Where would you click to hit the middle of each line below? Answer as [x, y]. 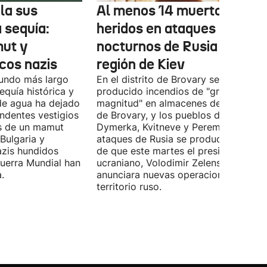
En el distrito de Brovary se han [167, 79]
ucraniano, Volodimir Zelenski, [164, 163]
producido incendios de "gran [163, 91]
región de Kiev [141, 64]
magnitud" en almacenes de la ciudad [181, 103]
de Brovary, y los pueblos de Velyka [177, 115]
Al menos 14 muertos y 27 [178, 11]
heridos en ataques [156, 29]
